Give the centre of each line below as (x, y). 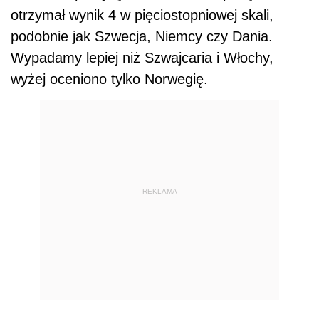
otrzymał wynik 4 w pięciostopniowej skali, (142, 15)
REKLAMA (159, 191)
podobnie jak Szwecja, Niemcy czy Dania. (142, 37)
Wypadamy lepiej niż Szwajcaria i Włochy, (142, 58)
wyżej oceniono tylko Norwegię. (109, 79)
